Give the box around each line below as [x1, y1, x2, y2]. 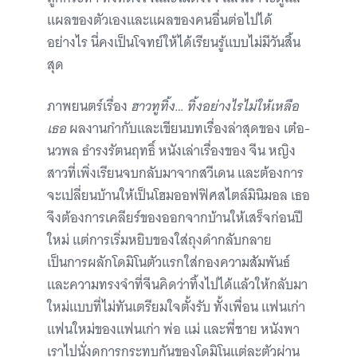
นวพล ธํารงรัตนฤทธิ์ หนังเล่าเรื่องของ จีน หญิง [47, 139, 296, 163]
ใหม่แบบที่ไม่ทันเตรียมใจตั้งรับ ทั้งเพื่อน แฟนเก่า [47, 296, 305, 319]
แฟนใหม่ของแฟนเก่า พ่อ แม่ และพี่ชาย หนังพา [47, 318, 300, 341]
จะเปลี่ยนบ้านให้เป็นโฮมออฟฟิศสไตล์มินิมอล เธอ [47, 184, 310, 207]
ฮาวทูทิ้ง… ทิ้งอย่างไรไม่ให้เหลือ [131, 95, 299, 118]
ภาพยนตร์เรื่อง [47, 95, 131, 118]
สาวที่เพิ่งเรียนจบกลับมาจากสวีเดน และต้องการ [47, 162, 304, 185]
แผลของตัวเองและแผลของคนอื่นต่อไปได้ [47, 9, 273, 32]
